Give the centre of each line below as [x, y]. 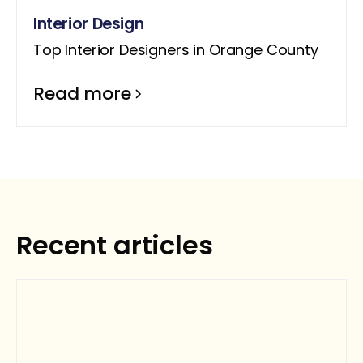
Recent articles [115, 245]
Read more [82, 93]
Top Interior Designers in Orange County [176, 49]
